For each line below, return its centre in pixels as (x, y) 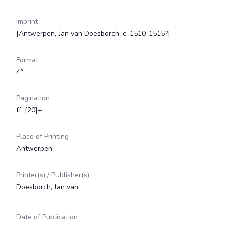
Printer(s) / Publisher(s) (53, 175)
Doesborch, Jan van (47, 187)
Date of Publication (47, 217)
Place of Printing (42, 136)
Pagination (33, 98)
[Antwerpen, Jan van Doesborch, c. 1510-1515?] (93, 34)
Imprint (27, 21)
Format (27, 60)
